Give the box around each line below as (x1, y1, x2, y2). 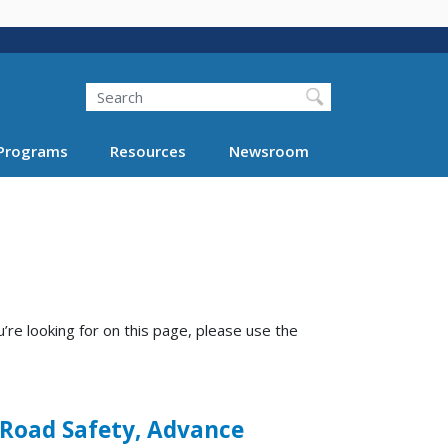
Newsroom (228, 140, 309, 161)
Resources (110, 140, 186, 161)
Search (62, 72, 109, 93)
